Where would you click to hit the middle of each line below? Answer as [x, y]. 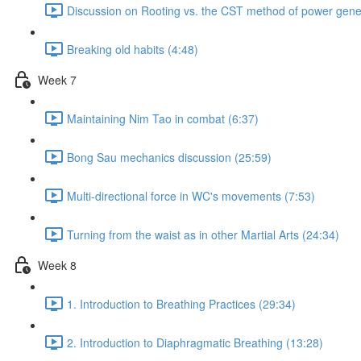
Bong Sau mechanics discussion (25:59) [169, 157]
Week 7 [57, 79]
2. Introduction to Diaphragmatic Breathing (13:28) [195, 342]
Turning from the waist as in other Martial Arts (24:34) [203, 234]
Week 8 [57, 265]
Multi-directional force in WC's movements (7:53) [191, 195]
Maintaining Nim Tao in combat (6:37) [163, 118]
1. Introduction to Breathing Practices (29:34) [181, 303]
